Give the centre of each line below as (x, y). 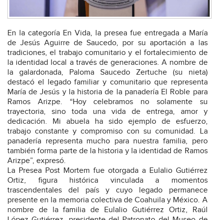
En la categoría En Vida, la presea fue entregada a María (108, 33)
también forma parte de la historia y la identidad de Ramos (108, 151)
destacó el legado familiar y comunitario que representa (108, 82)
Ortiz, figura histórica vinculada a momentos (108, 181)
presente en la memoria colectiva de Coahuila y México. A (108, 200)
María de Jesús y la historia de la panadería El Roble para (108, 92)
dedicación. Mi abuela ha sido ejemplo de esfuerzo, (108, 122)
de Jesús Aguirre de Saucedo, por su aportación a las (108, 43)
